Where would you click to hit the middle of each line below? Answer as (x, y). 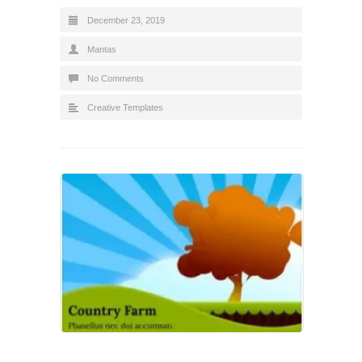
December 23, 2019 (126, 20)
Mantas (102, 49)
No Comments (116, 78)
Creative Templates (125, 107)
